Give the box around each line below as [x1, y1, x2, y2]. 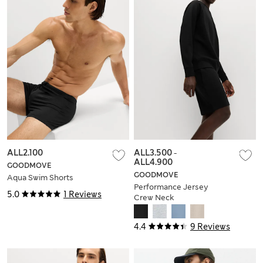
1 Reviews [63, 189, 102, 200]
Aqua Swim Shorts [7, 173, 73, 183]
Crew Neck [134, 193, 174, 203]
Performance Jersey [134, 182, 208, 193]
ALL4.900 [134, 157, 173, 168]
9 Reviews [190, 221, 230, 232]
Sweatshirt [134, 203, 173, 214]
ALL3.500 [134, 147, 174, 159]
